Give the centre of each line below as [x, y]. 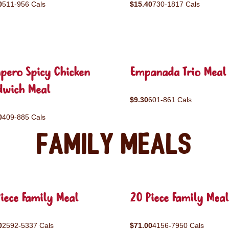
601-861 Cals [170, 100]
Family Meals [114, 145]
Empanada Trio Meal [178, 73]
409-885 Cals [24, 117]
